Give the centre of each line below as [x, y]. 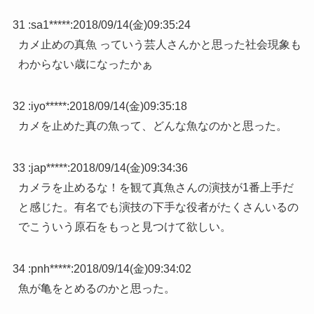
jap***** [49, 168]
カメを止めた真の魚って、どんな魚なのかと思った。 [152, 126]
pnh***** [50, 269]
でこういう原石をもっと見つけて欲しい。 [124, 227]
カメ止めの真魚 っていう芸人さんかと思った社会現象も [159, 45]
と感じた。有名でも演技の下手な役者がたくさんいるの [158, 207]
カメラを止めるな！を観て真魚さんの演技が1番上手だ [156, 188]
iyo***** [48, 107]
